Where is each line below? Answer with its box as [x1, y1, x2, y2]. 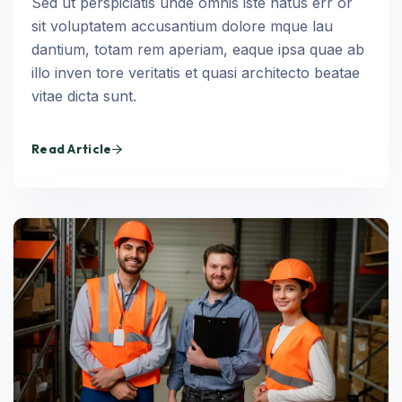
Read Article [31, 141, 112, 157]
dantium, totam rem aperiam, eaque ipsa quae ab [31, 40, 364, 58]
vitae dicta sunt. [31, 87, 136, 105]
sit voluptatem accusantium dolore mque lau [31, 17, 333, 35]
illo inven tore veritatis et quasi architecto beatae [31, 64, 360, 82]
